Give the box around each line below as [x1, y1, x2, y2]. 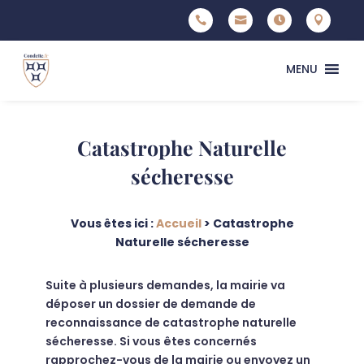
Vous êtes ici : [70, 215, 156, 232]
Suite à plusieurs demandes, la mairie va [45, 277, 285, 294]
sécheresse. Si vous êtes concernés [45, 333, 257, 350]
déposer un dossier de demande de [45, 296, 256, 313]
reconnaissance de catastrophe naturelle [45, 314, 297, 331]
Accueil [155, 215, 201, 232]
